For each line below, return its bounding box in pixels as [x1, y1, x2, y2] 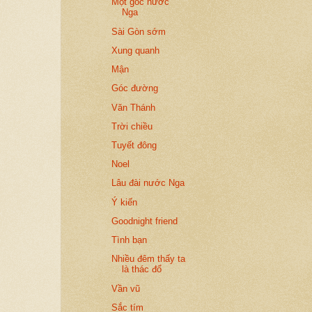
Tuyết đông [111, 140, 157, 150]
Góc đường [111, 83, 159, 94]
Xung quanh [111, 45, 160, 56]
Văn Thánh [111, 102, 156, 113]
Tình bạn [111, 235, 148, 246]
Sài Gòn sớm [111, 26, 166, 37]
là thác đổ [122, 264, 162, 275]
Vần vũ [111, 283, 141, 294]
